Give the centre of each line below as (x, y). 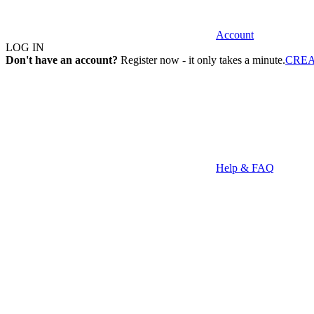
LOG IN (25, 47)
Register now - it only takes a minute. (202, 60)
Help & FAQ (245, 168)
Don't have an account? (62, 60)
